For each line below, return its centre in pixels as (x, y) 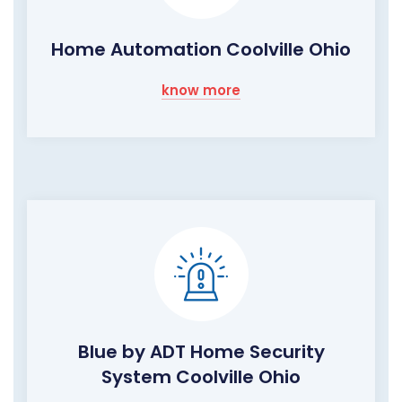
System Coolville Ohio (201, 377)
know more (201, 91)
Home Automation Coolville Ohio (201, 50)
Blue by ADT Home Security (201, 352)
